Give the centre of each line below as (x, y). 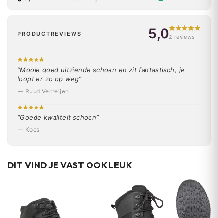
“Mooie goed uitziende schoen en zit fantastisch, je (101, 69)
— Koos (29, 129)
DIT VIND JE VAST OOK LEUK (70, 165)
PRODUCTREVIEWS (50, 34)
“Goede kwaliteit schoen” (58, 117)
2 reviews (182, 37)
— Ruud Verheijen (43, 91)
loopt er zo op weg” (50, 79)
